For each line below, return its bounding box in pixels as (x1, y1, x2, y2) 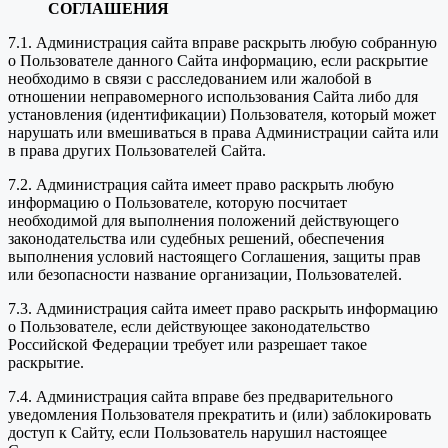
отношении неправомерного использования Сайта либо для (8, 88, 418, 106)
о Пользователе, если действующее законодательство (8, 318, 370, 336)
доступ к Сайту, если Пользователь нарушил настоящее (8, 424, 387, 442)
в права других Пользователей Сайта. (8, 142, 266, 160)
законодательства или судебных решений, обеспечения (8, 230, 384, 248)
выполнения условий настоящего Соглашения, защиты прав (8, 248, 421, 266)
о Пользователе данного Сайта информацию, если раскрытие (8, 52, 428, 70)
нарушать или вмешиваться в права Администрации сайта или (8, 124, 439, 142)
